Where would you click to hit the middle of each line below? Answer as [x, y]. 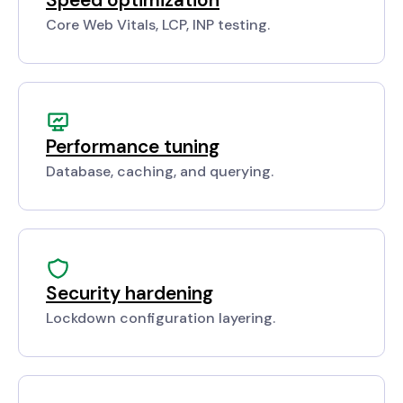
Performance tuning [133, 147]
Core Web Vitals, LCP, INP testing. [158, 25]
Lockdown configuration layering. [161, 318]
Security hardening [130, 293]
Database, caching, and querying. [160, 172]
